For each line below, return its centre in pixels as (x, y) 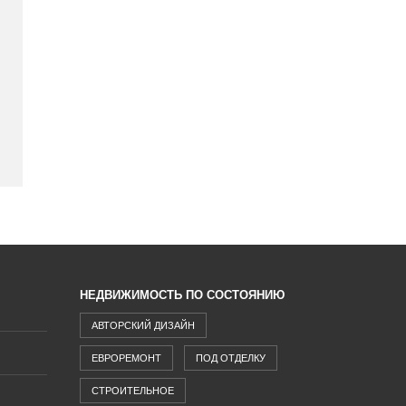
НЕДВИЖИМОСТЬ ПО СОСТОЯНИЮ (182, 295)
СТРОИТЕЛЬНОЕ (133, 390)
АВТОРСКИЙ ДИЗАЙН (143, 325)
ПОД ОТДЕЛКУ (231, 358)
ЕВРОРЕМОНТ (126, 358)
